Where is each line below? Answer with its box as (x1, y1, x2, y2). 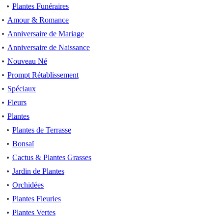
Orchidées (12, 181, 44, 189)
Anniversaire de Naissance (7, 43, 90, 52)
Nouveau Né (7, 57, 47, 65)
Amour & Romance (7, 16, 69, 24)
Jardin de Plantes (12, 167, 64, 175)
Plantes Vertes (12, 208, 55, 217)
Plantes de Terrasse (12, 126, 71, 134)
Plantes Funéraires (12, 2, 69, 10)
